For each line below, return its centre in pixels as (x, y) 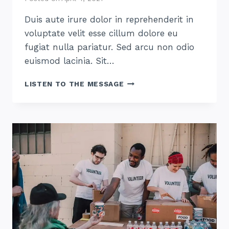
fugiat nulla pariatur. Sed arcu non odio (109, 47)
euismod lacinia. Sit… (70, 61)
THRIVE (138, 102)
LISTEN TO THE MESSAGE (74, 84)
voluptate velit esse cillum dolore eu (101, 33)
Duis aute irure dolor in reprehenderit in (109, 19)
